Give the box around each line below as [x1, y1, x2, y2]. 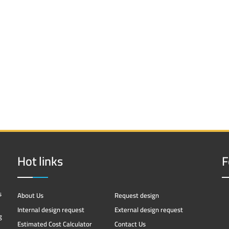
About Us [17, 189, 43, 201]
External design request [114, 203, 183, 216]
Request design [114, 189, 159, 201]
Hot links [17, 149, 63, 173]
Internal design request [17, 203, 84, 216]
